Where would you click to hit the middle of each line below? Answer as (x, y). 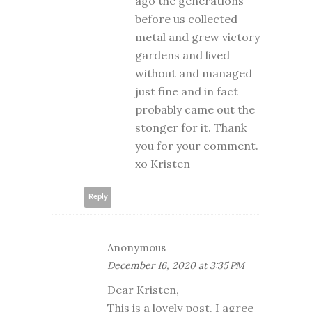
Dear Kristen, (143, 289)
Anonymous (136, 247)
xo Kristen (163, 163)
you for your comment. (197, 145)
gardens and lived (182, 55)
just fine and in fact (187, 91)
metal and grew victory (197, 37)
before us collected (186, 18)
